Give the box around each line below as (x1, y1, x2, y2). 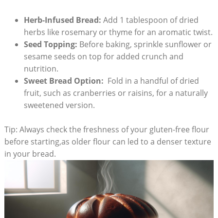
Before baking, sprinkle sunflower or (77, 38, 212, 50)
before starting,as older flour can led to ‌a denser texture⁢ (4, 136, 211, 147)
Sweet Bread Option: (23, 75, 104, 86)
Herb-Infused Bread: (23, 14, 101, 25)
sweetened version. (23, 99, 95, 110)
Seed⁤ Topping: (23, 38, 77, 50)
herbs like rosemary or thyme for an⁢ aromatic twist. (23, 26, 213, 37)
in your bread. (4, 148, 56, 159)
